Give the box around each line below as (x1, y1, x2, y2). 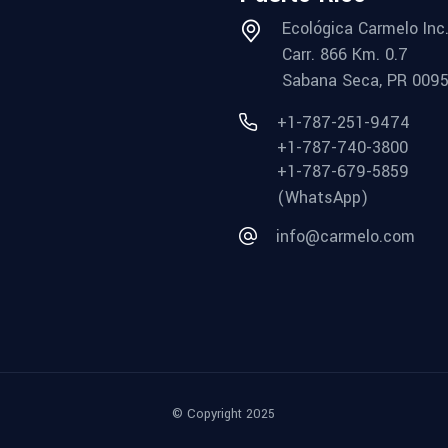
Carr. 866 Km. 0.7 (282, 42, 408, 66)
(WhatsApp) (277, 185, 368, 209)
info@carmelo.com (276, 224, 415, 248)
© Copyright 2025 (172, 404, 276, 423)
